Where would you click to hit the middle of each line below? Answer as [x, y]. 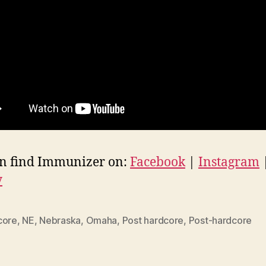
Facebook [158, 163]
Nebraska [60, 221]
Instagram [229, 163]
